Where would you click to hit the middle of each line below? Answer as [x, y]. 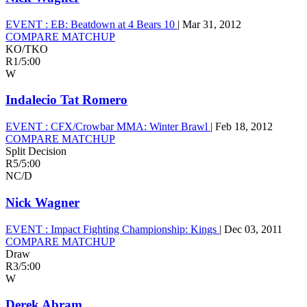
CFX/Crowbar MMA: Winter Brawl [129, 127]
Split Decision [36, 151]
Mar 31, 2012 [212, 24]
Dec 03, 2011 [253, 229]
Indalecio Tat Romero [66, 100]
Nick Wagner [42, 202]
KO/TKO [27, 49]
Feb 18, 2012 [244, 127]
